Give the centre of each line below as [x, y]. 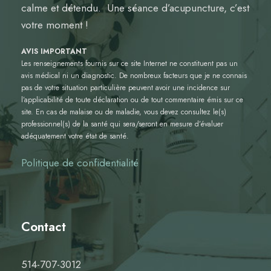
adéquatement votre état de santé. [75, 136]
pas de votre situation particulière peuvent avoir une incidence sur [126, 88]
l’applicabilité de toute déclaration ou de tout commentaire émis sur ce [132, 100]
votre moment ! [55, 25]
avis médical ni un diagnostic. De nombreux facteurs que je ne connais [134, 76]
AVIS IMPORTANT [54, 51]
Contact [44, 227]
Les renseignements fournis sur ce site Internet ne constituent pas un [129, 64]
